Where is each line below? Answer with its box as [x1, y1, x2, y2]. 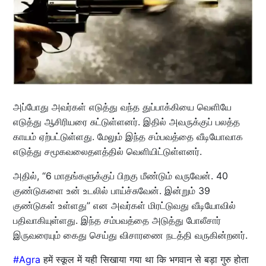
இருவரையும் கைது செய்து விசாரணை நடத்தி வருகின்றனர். [12, 229, 248, 241]
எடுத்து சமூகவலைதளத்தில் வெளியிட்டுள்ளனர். [12, 145, 205, 157]
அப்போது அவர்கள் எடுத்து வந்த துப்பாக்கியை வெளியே [12, 101, 232, 113]
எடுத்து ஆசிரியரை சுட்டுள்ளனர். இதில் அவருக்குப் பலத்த [12, 116, 240, 128]
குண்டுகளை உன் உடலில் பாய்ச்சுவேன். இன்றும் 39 [12, 185, 210, 197]
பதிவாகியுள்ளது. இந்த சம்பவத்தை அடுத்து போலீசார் [12, 214, 221, 226]
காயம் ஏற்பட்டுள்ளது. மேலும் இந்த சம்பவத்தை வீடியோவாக [12, 131, 243, 142]
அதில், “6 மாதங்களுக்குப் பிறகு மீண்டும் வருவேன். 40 [12, 170, 228, 182]
